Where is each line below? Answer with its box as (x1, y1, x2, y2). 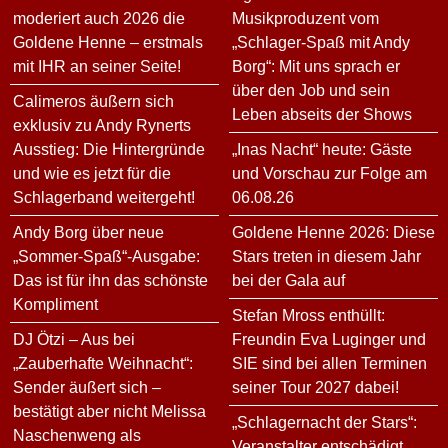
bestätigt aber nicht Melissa (13, 402, 206, 420)
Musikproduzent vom (232, 9, 379, 27)
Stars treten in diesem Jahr (232, 247, 421, 265)
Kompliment (13, 295, 98, 313)
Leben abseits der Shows (232, 105, 412, 123)
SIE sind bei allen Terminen (232, 354, 427, 372)
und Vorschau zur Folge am (232, 164, 427, 182)
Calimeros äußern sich (13, 92, 174, 110)
